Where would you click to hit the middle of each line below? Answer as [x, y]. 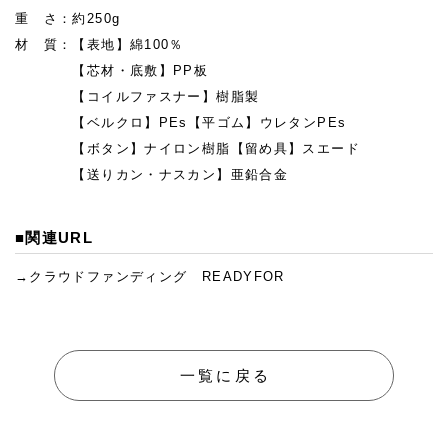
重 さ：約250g [68, 18]
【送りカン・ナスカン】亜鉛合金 [152, 174]
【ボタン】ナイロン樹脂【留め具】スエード [187, 148]
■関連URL [54, 237]
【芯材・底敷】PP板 [112, 70]
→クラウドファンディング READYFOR [150, 276]
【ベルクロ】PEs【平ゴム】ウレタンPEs [181, 122]
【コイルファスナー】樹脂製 [137, 96]
